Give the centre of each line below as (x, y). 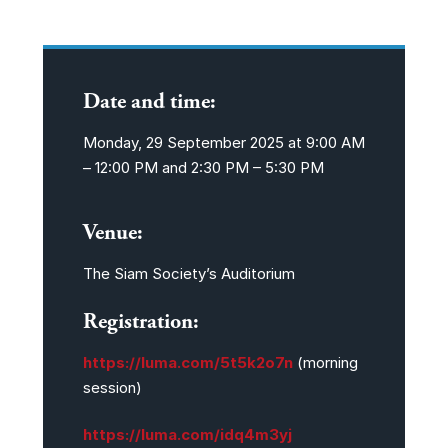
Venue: (112, 233)
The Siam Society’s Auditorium (188, 274)
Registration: (140, 321)
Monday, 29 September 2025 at (194, 143)
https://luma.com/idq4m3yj (187, 435)
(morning (325, 362)
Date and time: (149, 102)
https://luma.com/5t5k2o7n (187, 362)
